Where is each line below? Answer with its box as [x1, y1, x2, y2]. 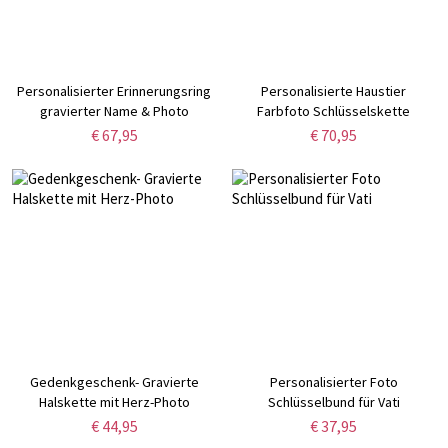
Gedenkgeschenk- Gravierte [29, 373, 199, 392]
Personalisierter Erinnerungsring [17, 81, 212, 100]
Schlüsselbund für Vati [267, 393, 400, 412]
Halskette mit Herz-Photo [38, 393, 190, 412]
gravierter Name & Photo [39, 101, 189, 120]
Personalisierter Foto [269, 373, 398, 392]
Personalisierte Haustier [261, 81, 407, 100]
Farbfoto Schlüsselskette [257, 101, 411, 120]
